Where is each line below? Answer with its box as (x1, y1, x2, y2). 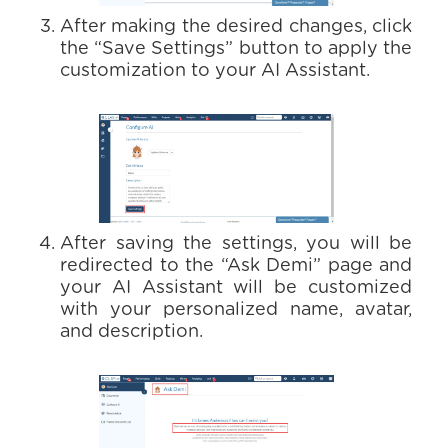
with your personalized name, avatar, (60, 301, 412, 319)
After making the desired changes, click (60, 18, 412, 36)
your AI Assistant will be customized (60, 279, 412, 297)
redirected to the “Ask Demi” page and (60, 257, 412, 275)
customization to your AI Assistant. (60, 62, 370, 80)
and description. (60, 323, 203, 341)
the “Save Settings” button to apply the (60, 40, 412, 58)
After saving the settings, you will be (60, 235, 412, 253)
